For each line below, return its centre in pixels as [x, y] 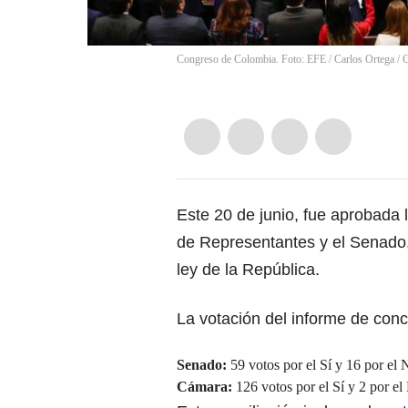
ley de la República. [248, 270]
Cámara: [204, 387]
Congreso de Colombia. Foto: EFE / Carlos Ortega [286, 60]
